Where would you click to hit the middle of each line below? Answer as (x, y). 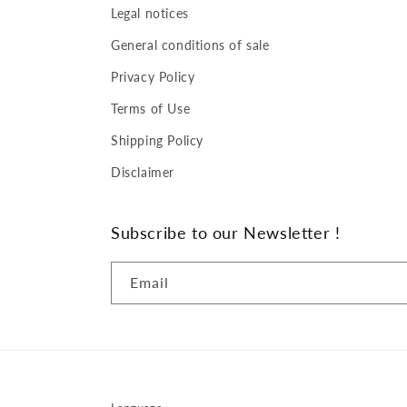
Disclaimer (143, 172)
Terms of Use (151, 109)
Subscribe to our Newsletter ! (226, 233)
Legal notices (150, 13)
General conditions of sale (190, 45)
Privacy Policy (153, 77)
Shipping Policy (157, 140)
